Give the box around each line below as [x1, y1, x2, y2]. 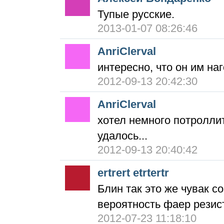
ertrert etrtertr [97, 166, 169, 179]
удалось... [97, 129, 147, 142]
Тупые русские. [97, 8, 174, 21]
